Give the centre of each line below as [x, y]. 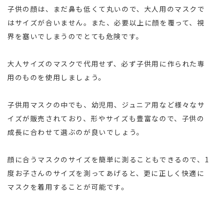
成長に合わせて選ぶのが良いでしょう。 [76, 132]
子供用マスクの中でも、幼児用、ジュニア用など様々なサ [106, 104]
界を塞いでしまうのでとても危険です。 [76, 36]
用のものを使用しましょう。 [57, 77]
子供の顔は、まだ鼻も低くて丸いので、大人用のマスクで [106, 9]
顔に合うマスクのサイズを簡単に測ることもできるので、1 [109, 159]
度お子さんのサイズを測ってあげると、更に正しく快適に [106, 173]
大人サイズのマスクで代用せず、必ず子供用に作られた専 [106, 63]
